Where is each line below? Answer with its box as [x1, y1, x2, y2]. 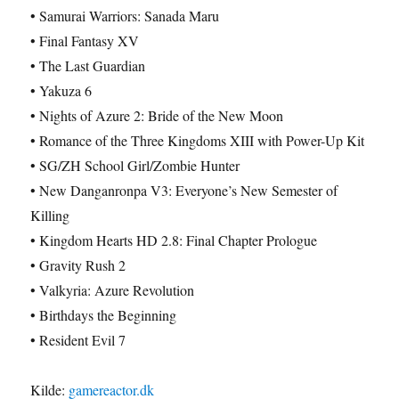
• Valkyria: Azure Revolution [30, 281, 195, 299]
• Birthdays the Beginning [30, 305, 177, 324]
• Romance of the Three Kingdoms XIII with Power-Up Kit [30, 131, 365, 150]
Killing [30, 206, 70, 224]
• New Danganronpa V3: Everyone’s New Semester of [30, 181, 338, 199]
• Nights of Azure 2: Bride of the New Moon [30, 106, 284, 125]
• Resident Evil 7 [30, 330, 126, 349]
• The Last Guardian [30, 56, 146, 75]
